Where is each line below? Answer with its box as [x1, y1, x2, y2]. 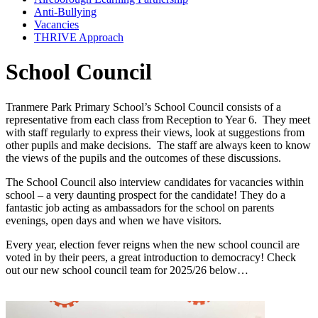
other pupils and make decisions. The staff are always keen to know [6, 138, 311, 151]
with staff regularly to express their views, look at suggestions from [6, 126, 305, 138]
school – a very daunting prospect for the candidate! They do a [6, 188, 285, 201]
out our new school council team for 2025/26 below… [6, 263, 248, 276]
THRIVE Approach [34, 31, 124, 43]
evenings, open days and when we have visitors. [6, 214, 221, 226]
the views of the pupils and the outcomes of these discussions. [6, 151, 281, 164]
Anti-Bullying [34, 5, 97, 18]
